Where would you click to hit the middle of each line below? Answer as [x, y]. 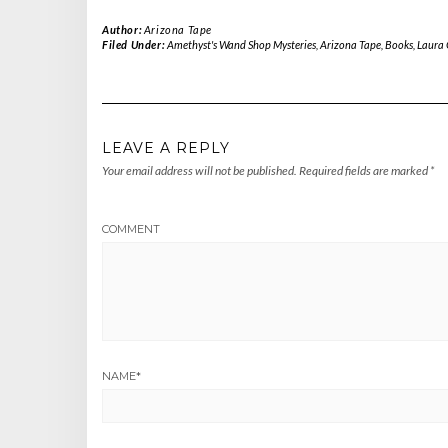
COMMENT [131, 229]
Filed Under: [134, 45]
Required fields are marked [364, 171]
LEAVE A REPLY [166, 148]
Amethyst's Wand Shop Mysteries [241, 45]
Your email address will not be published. [199, 171]
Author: [123, 30]
